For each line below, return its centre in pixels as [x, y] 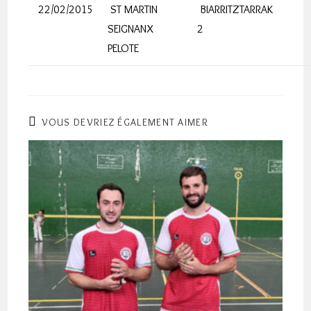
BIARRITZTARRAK [235, 9]
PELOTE [124, 48]
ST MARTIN [133, 9]
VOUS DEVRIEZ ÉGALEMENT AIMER [125, 122]
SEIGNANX [131, 29]
